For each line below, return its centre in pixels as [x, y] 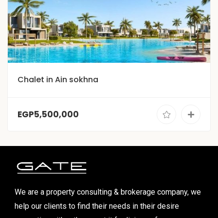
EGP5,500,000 [48, 114]
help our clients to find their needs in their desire [97, 206]
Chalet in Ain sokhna [58, 80]
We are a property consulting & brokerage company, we [108, 192]
